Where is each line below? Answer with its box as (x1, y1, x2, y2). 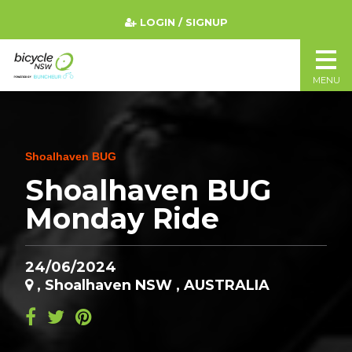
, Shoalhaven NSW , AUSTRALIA (33, 277, 269, 294)
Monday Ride (25, 201, 219, 236)
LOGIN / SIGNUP (139, 16, 228, 28)
